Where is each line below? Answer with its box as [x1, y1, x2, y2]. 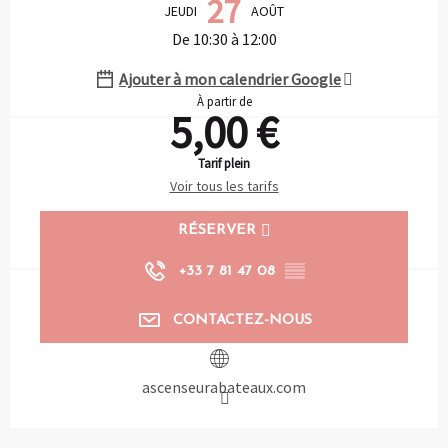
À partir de [196, 93, 252, 110]
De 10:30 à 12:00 [171, 29, 277, 50]
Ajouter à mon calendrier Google [119, 69, 341, 90]
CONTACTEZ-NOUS [172, 312, 312, 328]
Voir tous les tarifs [169, 177, 279, 196]
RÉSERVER [177, 222, 256, 238]
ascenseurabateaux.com [142, 376, 306, 397]
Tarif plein [198, 155, 250, 172]
